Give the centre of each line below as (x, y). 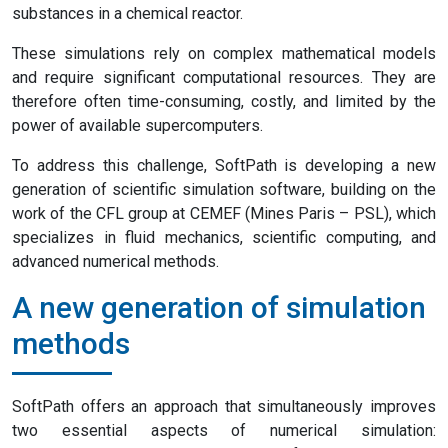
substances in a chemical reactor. (127, 13)
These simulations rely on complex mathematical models (224, 53)
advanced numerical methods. (115, 261)
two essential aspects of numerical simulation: (224, 430)
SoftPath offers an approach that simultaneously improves (224, 406)
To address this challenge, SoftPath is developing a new (224, 165)
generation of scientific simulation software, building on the (224, 189)
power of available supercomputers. (137, 125)
